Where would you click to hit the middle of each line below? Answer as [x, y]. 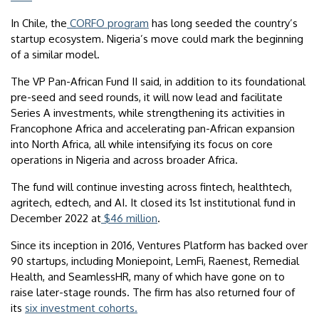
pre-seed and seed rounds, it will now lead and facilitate [147, 98]
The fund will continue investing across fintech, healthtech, [151, 187]
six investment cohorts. [81, 308]
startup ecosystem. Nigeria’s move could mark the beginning [157, 39]
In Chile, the [39, 23]
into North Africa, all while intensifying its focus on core [142, 145]
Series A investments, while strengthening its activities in [148, 113]
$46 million [129, 219]
